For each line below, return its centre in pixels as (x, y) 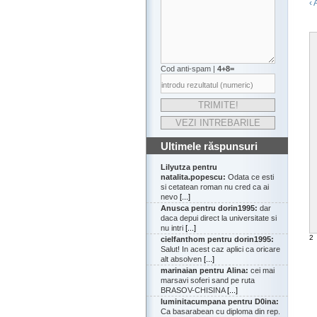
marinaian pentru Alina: (204, 271)
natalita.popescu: (193, 177)
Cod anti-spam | (189, 69)
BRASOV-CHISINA (194, 290)
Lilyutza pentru (189, 167)
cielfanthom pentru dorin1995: (217, 240)
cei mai (261, 271)
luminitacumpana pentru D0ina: (220, 302)
